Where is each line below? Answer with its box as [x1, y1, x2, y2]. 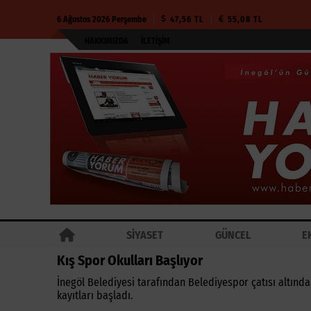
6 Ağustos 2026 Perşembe [57, 15, 146, 24]
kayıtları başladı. [57, 289, 133, 302]
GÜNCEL [215, 228, 251, 242]
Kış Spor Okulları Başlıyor [57, 252, 203, 269]
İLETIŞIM [141, 36, 170, 46]
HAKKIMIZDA [85, 36, 128, 46]
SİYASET [126, 228, 164, 242]
